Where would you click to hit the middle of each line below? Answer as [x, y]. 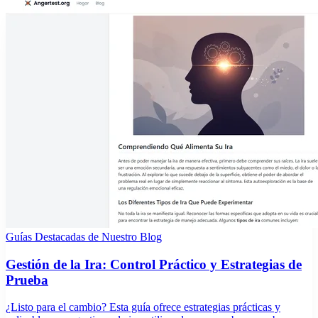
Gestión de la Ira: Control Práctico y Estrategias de [154, 264]
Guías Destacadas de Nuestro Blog [84, 237]
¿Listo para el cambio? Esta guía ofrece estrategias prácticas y [143, 307]
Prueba [27, 280]
